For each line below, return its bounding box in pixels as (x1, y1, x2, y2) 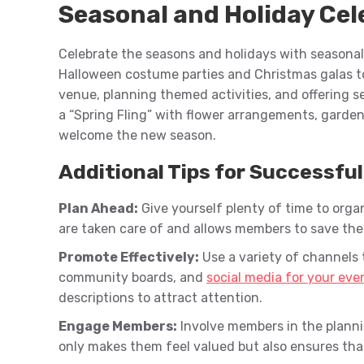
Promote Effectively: (58, 249, 199, 265)
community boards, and (58, 269, 206, 285)
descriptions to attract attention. (58, 289, 262, 305)
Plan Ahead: (58, 200, 138, 216)
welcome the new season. (58, 127, 216, 143)
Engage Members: (58, 318, 177, 334)
